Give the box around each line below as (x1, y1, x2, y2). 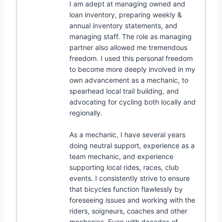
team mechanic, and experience (69, 152, 173, 161)
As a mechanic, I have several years (69, 130, 185, 139)
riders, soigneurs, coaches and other (69, 206, 187, 215)
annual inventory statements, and (69, 21, 177, 30)
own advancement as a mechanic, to (69, 75, 188, 84)
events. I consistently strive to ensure (69, 173, 190, 182)
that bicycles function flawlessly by (69, 184, 183, 193)
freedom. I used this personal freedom (69, 54, 193, 62)
